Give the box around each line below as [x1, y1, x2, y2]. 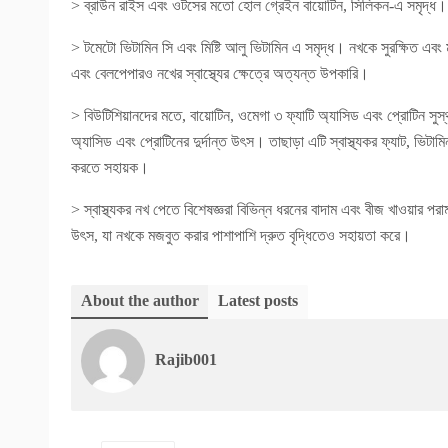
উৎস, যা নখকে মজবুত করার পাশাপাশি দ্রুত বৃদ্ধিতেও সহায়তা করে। [71, 227, 411, 244]
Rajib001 [155, 351, 217, 368]
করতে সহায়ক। [71, 159, 149, 176]
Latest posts [218, 292, 298, 309]
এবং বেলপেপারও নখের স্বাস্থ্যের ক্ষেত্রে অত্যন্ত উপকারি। [71, 65, 369, 82]
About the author [81, 292, 199, 309]
